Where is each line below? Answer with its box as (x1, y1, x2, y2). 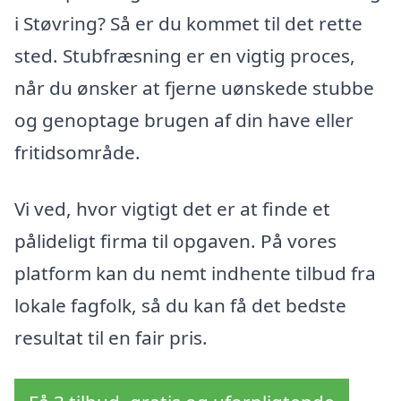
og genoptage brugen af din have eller (14, 107, 354, 132)
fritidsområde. (14, 139, 141, 165)
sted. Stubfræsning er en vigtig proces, (14, 42, 355, 68)
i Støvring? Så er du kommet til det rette (14, 10, 363, 36)
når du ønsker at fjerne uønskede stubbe (14, 74, 374, 100)
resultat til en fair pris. (14, 325, 208, 351)
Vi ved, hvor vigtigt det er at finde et (14, 196, 330, 222)
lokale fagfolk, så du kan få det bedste (14, 293, 346, 319)
